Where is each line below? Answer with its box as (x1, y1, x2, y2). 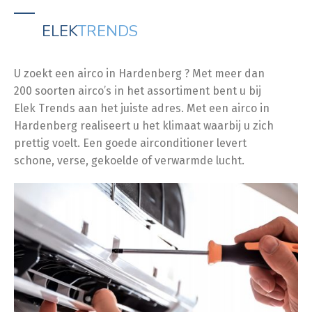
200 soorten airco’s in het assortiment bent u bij (14, 84, 261, 97)
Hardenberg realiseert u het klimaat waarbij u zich (14, 119, 274, 132)
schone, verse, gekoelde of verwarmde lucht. (14, 154, 244, 167)
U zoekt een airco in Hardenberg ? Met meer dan (14, 67, 265, 80)
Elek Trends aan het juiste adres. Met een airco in (14, 102, 270, 115)
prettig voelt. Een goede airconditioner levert (14, 136, 247, 150)
